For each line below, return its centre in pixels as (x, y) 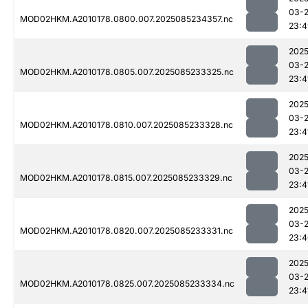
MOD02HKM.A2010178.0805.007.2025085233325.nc (127, 72)
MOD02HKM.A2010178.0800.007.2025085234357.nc (126, 19)
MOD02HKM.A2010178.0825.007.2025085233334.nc (127, 284)
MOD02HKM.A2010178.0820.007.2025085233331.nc (126, 231)
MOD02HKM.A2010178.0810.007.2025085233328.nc (126, 125)
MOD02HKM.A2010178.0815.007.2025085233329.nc (126, 178)
